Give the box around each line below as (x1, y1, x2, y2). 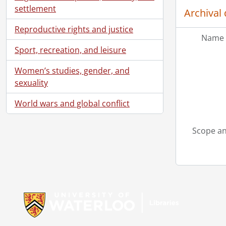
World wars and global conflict (15, 97, 130, 109)
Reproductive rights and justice (15, 23, 133, 35)
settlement (15, 3, 56, 14)
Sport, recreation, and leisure (15, 44, 126, 55)
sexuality (15, 77, 48, 88)
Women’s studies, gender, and (15, 65, 130, 76)
